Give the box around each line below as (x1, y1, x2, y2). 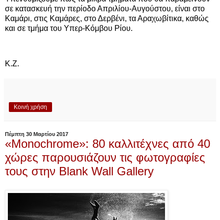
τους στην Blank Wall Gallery (5, 164, 154, 178)
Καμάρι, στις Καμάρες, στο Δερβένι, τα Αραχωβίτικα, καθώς (5, 14, 209, 23)
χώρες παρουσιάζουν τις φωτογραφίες (5, 150, 205, 164)
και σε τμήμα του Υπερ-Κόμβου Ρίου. (5, 24, 133, 33)
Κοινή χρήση (14, 103, 47, 110)
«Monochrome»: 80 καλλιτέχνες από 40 (5, 137, 210, 150)
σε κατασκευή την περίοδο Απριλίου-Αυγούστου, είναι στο (5, 4, 205, 13)
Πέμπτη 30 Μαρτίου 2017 (5, 131, 68, 137)
